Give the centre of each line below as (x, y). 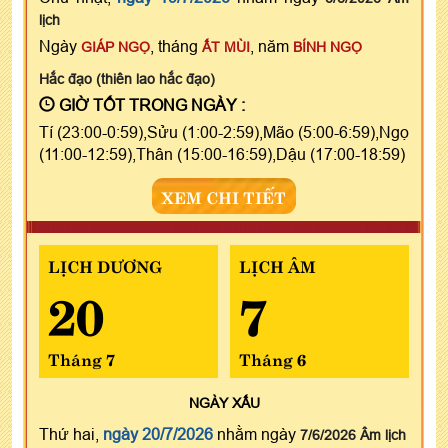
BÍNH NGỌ (327, 46)
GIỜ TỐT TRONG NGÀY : (150, 104)
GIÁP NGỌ (115, 46)
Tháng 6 (272, 357)
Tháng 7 (81, 357)
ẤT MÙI (226, 46)
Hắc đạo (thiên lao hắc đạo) (127, 78)
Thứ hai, (71, 433)
